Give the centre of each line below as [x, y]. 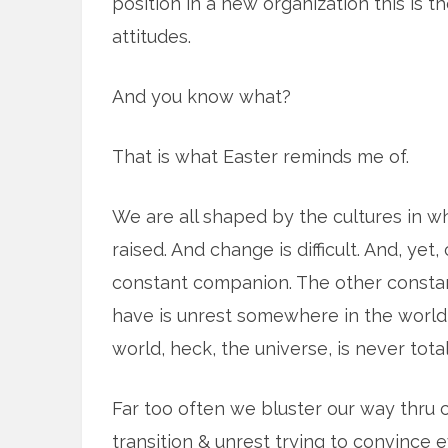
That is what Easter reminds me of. [260, 157]
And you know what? [201, 97]
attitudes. [151, 37]
